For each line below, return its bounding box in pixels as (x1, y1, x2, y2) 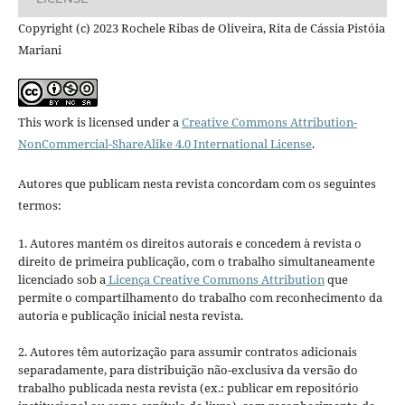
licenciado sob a (17, 271, 106, 288)
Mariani (17, 42, 61, 59)
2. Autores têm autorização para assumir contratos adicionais (17, 344, 357, 361)
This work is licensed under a (17, 114, 182, 131)
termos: (17, 197, 61, 214)
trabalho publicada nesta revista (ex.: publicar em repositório (17, 380, 359, 397)
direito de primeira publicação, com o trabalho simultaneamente (17, 253, 375, 270)
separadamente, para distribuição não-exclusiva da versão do (17, 362, 358, 379)
